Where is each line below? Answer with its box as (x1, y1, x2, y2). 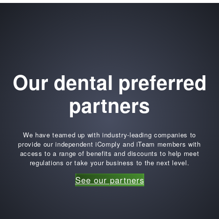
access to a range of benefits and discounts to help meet (20, 149, 199, 158)
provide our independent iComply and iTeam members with (18, 139, 201, 149)
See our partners (75, 174, 144, 186)
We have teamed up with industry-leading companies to (23, 130, 196, 140)
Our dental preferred (12, 67, 207, 96)
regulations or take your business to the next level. (29, 158, 190, 168)
